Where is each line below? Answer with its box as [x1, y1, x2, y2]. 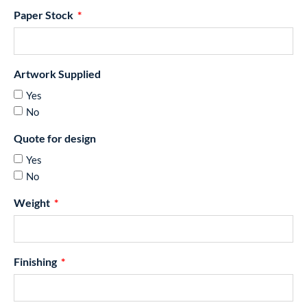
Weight [14, 196, 52, 210]
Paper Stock [14, 8, 75, 22]
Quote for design [14, 132, 96, 145]
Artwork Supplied [14, 67, 101, 81]
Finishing [14, 255, 59, 269]
